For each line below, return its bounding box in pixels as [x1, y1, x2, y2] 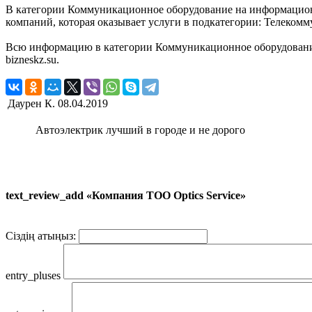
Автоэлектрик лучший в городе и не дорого [36, 123, 245, 136]
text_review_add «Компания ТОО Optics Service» [6, 189, 246, 201]
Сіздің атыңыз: [6, 230, 76, 242]
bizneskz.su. [6, 53, 59, 65]
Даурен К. [8, 97, 55, 109]
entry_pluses [6, 270, 61, 282]
